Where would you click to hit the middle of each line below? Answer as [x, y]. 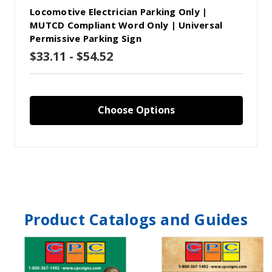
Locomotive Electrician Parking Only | [119, 12]
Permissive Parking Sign [86, 39]
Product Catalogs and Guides [136, 219]
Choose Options [136, 110]
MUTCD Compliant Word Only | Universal [126, 25]
